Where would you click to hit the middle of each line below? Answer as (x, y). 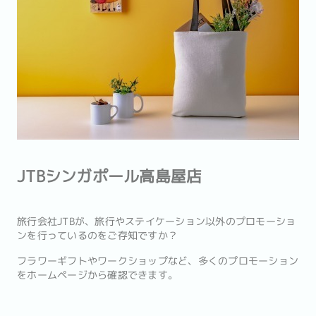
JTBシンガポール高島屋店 (110, 176)
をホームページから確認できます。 (97, 275)
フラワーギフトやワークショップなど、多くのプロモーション (158, 261)
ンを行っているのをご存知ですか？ (97, 236)
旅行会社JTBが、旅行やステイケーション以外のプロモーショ (157, 221)
